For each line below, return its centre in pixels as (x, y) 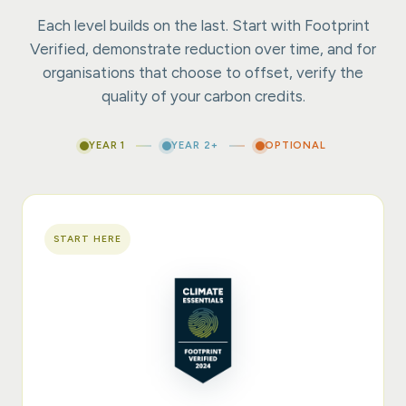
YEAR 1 (107, 145)
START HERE (87, 239)
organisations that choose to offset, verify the (203, 73)
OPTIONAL (295, 145)
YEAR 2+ (195, 145)
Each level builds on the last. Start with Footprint (203, 26)
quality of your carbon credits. (203, 97)
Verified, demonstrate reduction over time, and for (203, 49)
